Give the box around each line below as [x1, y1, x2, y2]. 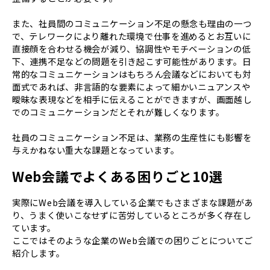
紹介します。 [12, 246, 65, 260]
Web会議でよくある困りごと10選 [12, 166, 223, 186]
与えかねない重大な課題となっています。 [12, 143, 180, 157]
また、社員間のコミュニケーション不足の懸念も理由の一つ [12, 17, 252, 30]
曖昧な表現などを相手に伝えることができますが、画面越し [12, 93, 252, 106]
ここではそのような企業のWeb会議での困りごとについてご [12, 234, 254, 247]
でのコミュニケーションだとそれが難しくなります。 [12, 105, 225, 119]
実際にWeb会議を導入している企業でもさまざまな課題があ [12, 196, 254, 209]
